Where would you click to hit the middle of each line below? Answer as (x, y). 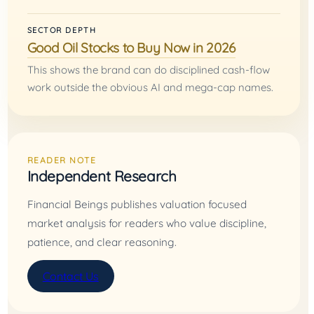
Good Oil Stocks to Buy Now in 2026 (131, 47)
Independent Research (102, 176)
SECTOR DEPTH (62, 30)
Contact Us (70, 276)
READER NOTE (62, 160)
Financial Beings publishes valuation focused (137, 204)
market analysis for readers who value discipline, (146, 223)
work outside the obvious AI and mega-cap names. (150, 87)
